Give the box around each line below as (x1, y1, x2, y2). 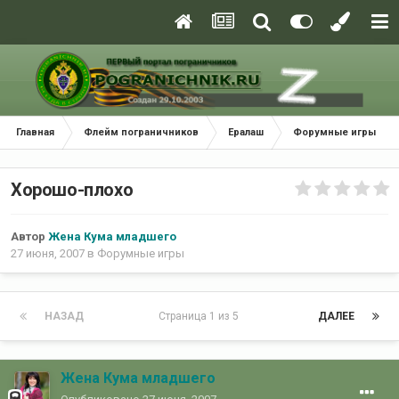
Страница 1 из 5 (158, 310, 244, 323)
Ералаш (228, 126, 264, 138)
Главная (16, 126, 54, 138)
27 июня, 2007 (11, 247, 85, 261)
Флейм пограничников (84, 126, 199, 138)
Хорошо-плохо (11, 179, 134, 201)
